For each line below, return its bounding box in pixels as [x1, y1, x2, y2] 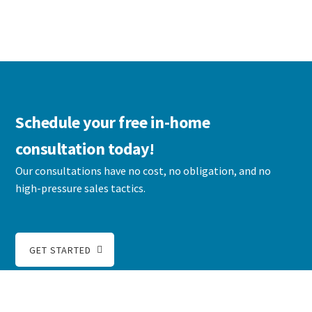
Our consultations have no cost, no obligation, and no [15, 163, 272, 178]
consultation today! [15, 137, 155, 159]
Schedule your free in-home [15, 111, 210, 133]
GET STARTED [29, 243, 92, 256]
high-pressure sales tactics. [15, 180, 146, 195]
